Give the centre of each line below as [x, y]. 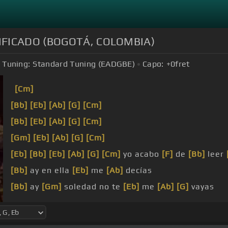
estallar [208, 203]
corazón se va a [138, 203]
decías [138, 170]
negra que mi [57, 203]
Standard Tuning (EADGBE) [84, 64]
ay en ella [50, 170]
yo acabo [141, 154]
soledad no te [92, 187]
